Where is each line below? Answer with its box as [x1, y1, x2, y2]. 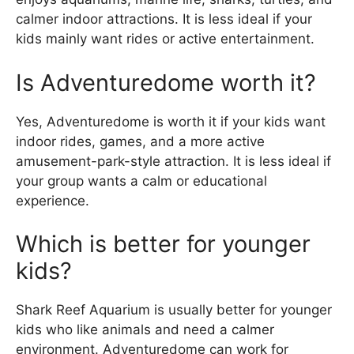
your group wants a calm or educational [16, 172, 267, 189]
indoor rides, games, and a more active [16, 133, 265, 149]
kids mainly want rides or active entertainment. [16, 31, 314, 47]
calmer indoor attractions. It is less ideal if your [16, 11, 312, 28]
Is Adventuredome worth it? [16, 68, 316, 96]
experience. [16, 192, 89, 209]
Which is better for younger [16, 230, 311, 258]
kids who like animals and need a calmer [16, 322, 274, 338]
